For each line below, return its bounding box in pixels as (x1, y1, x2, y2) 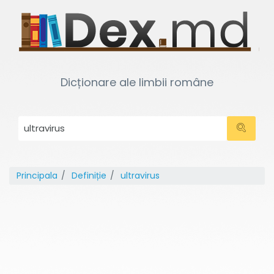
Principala (17, 169, 57, 182)
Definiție (72, 169, 106, 182)
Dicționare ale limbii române (61, 75, 213, 90)
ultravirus (120, 169, 160, 182)
